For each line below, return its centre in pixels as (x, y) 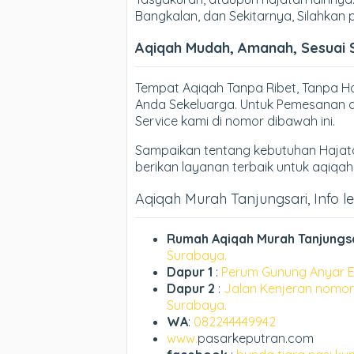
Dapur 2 (191, 288)
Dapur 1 (191, 272)
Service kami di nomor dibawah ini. (235, 121)
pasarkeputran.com (256, 338)
